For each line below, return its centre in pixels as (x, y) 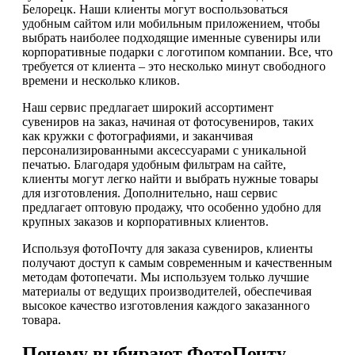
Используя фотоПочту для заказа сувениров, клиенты (168, 249)
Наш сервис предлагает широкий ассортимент (148, 108)
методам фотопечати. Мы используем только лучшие (166, 277)
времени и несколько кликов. (101, 81)
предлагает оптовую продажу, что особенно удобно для (172, 208)
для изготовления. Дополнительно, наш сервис (150, 193)
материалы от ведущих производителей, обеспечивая (167, 292)
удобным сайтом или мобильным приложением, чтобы (171, 24)
